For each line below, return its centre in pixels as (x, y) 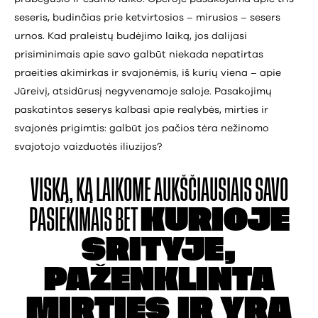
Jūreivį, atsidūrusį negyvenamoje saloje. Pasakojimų (143, 91)
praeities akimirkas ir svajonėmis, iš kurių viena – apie (148, 73)
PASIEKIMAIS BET (84, 220)
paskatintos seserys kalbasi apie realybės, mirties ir (141, 110)
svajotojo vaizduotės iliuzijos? (89, 147)
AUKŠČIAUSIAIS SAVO (221, 190)
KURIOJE (215, 220)
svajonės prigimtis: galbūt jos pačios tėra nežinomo (142, 128)
